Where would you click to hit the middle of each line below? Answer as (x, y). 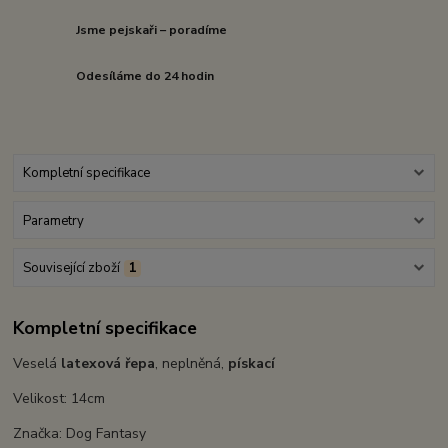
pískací (252, 364)
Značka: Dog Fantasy (80, 434)
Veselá (35, 364)
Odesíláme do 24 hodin (145, 76)
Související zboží (71, 267)
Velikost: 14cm (59, 399)
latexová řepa (106, 364)
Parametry (53, 220)
